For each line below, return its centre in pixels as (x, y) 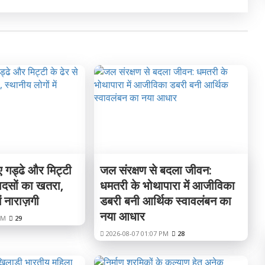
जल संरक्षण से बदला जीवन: (156, 170)
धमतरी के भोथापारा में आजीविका (167, 185)
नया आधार (122, 216)
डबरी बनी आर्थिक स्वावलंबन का (165, 201)
